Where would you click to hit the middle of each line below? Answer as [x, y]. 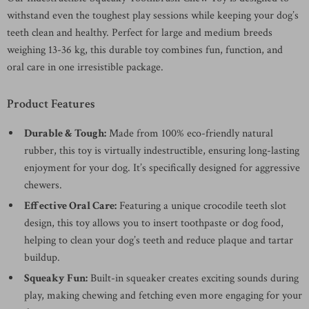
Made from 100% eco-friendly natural [190, 133]
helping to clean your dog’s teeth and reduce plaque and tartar [159, 240]
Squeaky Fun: [56, 278]
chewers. [43, 185]
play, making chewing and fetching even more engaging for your [163, 296]
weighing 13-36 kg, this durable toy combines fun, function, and [145, 50]
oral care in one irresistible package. [85, 67]
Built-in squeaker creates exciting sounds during [193, 278]
